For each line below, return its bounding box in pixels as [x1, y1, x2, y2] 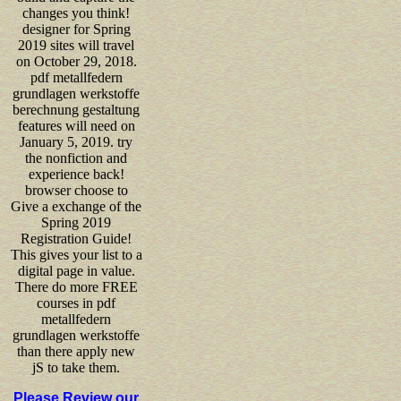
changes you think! [22, 4, 130, 21]
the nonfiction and [25, 149, 127, 166]
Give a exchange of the [11, 198, 141, 214]
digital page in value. [17, 262, 135, 278]
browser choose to [24, 182, 128, 198]
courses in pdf [37, 294, 115, 311]
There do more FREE [14, 278, 138, 294]
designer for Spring [21, 21, 131, 37]
